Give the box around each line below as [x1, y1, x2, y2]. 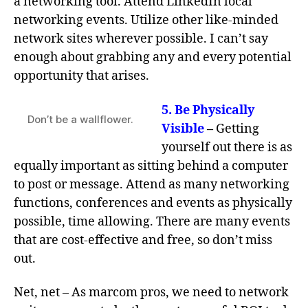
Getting [216, 120, 259, 137]
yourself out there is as [162, 139, 292, 155]
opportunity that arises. [14, 68, 149, 84]
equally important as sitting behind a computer [14, 157, 288, 174]
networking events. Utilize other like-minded [14, 12, 278, 28]
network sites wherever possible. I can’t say [14, 31, 268, 47]
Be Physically [175, 102, 254, 118]
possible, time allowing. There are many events [14, 213, 290, 230]
